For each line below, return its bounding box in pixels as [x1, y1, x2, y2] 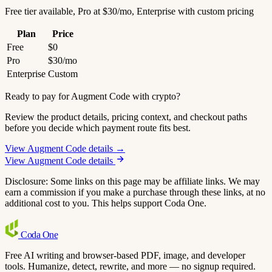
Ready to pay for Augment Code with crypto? [5, 91, 180, 101]
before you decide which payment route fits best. [5, 123, 191, 133]
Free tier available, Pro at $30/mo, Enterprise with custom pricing [5, 6, 254, 16]
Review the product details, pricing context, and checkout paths [5, 112, 247, 122]
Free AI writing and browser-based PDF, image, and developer [5, 250, 245, 260]
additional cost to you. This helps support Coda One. [5, 198, 206, 208]
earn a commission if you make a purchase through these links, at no [5, 187, 265, 197]
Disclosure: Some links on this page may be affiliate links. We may [5, 176, 260, 186]
